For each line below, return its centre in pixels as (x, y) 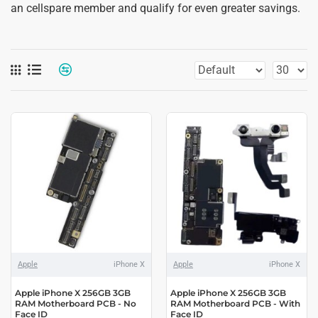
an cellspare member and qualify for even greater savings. (155, 8)
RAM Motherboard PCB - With (235, 303)
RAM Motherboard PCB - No (76, 303)
